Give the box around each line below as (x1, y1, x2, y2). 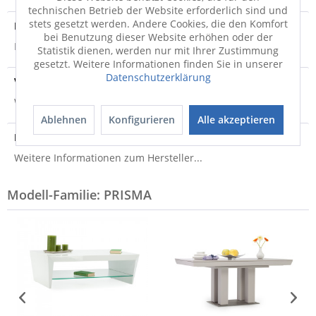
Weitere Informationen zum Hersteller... (14, 151, 202, 164)
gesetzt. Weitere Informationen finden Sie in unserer (33, 56, 283, 71)
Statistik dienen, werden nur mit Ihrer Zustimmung (37, 43, 279, 57)
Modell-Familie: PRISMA (7, 186, 152, 203)
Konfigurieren (108, 112, 175, 126)
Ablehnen (40, 112, 87, 126)
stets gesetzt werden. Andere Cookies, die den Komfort (28, 16, 288, 30)
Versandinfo (14, 75, 73, 88)
